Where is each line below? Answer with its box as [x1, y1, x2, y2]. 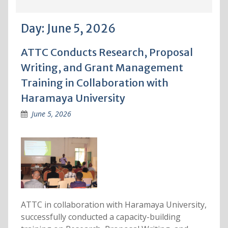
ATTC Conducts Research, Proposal [20, 46, 193, 59]
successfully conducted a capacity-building [20, 211, 181, 222]
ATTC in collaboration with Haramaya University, [20, 199, 207, 210]
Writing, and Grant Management [20, 61, 183, 74]
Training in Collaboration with [20, 76, 168, 89]
